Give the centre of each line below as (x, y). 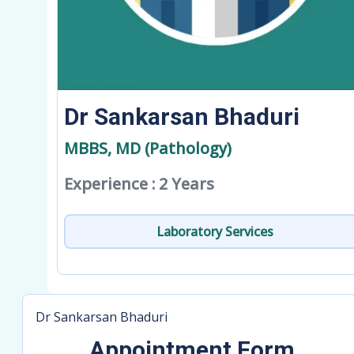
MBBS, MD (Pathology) (148, 148)
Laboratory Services (215, 232)
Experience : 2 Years (139, 184)
